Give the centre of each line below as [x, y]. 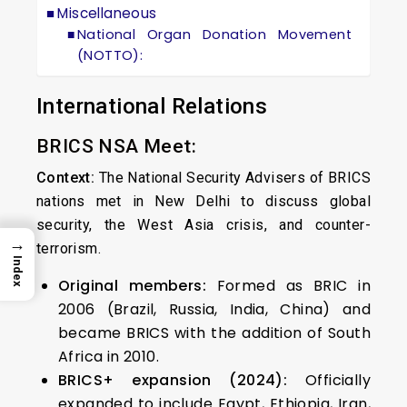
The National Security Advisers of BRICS [233, 178]
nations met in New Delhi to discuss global [203, 201]
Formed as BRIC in [288, 286]
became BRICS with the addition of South [214, 333]
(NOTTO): [110, 55]
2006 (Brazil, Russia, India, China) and [214, 309]
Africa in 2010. [109, 357]
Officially [329, 380]
